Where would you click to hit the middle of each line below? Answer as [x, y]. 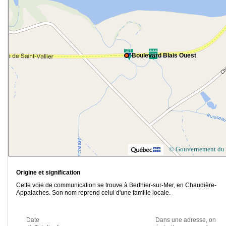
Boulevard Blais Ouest [164, 56]
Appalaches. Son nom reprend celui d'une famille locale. [93, 193]
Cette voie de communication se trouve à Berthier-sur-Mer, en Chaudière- [116, 185]
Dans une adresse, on [185, 220]
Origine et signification [48, 173]
